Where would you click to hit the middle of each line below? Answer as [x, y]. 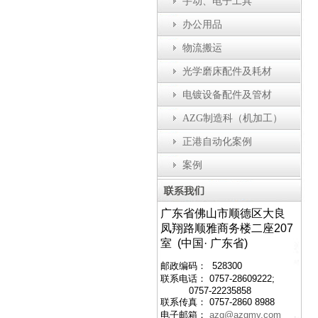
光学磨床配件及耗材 [227, 71]
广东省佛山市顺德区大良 [223, 213]
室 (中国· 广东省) [204, 243]
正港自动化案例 [217, 142]
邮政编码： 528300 [201, 266]
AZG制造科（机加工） [232, 118]
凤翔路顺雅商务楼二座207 [226, 228]
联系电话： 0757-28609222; [217, 279]
